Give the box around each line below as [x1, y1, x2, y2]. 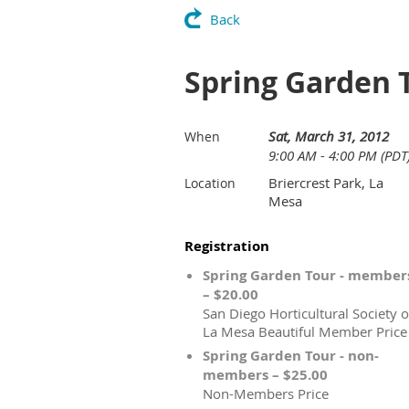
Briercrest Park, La [268, 173, 383, 192]
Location [184, 174, 236, 192]
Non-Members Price [203, 384, 329, 403]
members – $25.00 [203, 365, 328, 384]
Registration [184, 236, 269, 256]
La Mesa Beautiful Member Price [203, 322, 407, 341]
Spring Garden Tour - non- [203, 346, 379, 365]
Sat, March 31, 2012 [268, 127, 389, 145]
